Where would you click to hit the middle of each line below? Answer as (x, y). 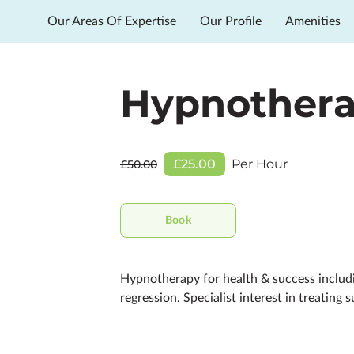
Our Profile (231, 21)
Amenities (313, 21)
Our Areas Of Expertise (112, 21)
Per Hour (260, 164)
